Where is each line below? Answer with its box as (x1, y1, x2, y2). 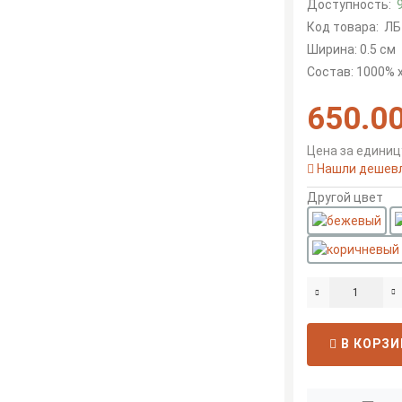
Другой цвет (306, 190, 383, 205)
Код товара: (306, 20, 379, 34)
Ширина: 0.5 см (306, 42, 396, 57)
